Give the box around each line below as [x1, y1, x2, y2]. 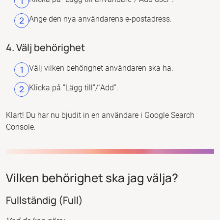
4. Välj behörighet [6, 40, 85, 54]
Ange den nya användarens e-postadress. [29, 14, 172, 24]
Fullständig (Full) [6, 193, 83, 207]
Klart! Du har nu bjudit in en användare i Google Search [6, 110, 194, 120]
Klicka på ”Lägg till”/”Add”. [29, 82, 118, 92]
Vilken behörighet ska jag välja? [6, 169, 178, 186]
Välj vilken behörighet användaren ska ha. [29, 63, 173, 73]
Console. [6, 122, 36, 132]
